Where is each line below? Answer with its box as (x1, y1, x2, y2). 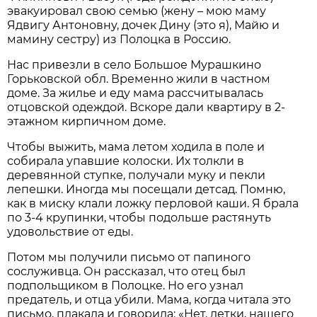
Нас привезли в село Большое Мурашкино (7, 57, 262, 71)
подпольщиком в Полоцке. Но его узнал (7, 278, 244, 292)
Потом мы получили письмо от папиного (7, 250, 251, 264)
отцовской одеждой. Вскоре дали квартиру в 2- (7, 100, 286, 114)
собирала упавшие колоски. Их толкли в (7, 154, 245, 168)
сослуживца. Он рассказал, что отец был (7, 264, 246, 278)
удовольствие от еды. (7, 224, 134, 238)
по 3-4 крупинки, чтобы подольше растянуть (7, 210, 272, 224)
